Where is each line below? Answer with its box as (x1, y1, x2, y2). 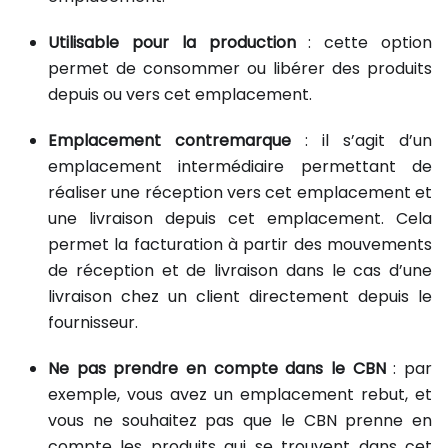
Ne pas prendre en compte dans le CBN (48, 357, 386, 381)
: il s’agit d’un (291, 129, 432, 153)
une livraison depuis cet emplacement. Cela (48, 207, 432, 231)
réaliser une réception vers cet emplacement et (48, 181, 432, 205)
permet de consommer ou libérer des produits (48, 57, 432, 81)
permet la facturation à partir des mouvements (48, 233, 432, 257)
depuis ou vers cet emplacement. (48, 83, 312, 107)
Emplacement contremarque (48, 129, 291, 153)
